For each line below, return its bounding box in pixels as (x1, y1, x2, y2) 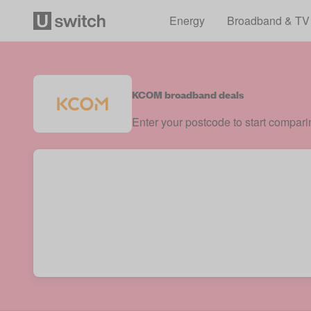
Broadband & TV (226, 12, 310, 28)
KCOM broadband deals (132, 86, 244, 101)
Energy (169, 12, 205, 28)
